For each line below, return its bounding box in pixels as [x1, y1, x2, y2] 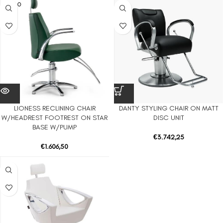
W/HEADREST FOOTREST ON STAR [1, 113, 108, 122]
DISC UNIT [153, 113, 184, 122]
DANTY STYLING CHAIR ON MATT [118, 104, 219, 112]
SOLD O [4, 1, 21, 8]
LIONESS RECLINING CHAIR [13, 104, 96, 112]
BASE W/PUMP [32, 123, 77, 131]
